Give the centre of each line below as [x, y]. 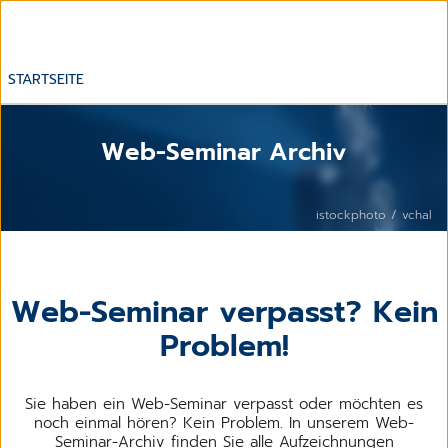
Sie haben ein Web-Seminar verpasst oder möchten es [224, 403]
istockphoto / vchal [374, 214]
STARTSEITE [46, 79]
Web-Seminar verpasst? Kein [224, 311]
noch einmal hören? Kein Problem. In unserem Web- [224, 422]
